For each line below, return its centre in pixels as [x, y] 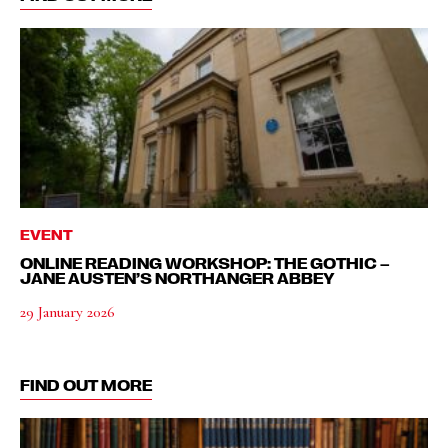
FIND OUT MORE [86, 385]
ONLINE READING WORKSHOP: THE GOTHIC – [205, 263]
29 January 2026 [67, 312]
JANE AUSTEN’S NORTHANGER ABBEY [177, 278]
